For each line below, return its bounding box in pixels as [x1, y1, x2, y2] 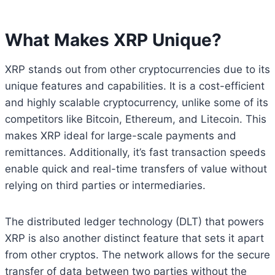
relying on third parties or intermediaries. [5, 179, 206, 192]
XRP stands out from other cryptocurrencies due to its [5, 63, 270, 76]
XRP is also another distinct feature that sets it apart [5, 231, 264, 244]
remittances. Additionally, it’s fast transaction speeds [5, 145, 266, 158]
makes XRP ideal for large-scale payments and [5, 129, 236, 142]
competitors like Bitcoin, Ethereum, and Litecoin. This [5, 112, 266, 125]
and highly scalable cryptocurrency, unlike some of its [5, 96, 268, 109]
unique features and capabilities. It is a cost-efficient [5, 79, 265, 92]
